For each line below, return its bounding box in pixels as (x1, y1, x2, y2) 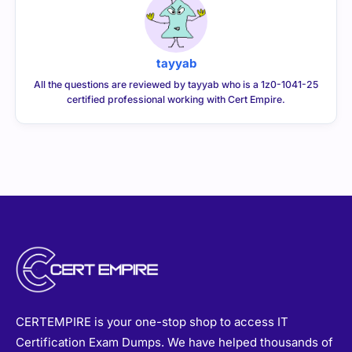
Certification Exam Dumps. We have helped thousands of (16, 334, 333, 350)
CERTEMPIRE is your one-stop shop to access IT (16, 313, 288, 329)
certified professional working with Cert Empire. (67, 93, 285, 105)
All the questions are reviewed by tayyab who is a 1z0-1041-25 (34, 78, 318, 90)
